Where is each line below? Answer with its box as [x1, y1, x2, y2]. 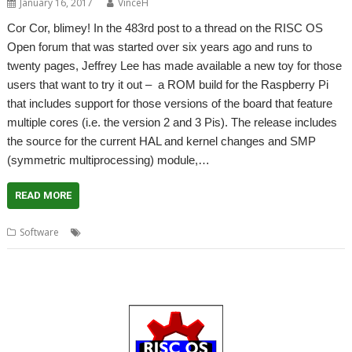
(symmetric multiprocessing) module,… [7, 153, 211, 167]
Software [20, 225, 60, 239]
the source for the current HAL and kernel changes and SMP [7, 134, 317, 148]
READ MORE [15, 189, 72, 201]
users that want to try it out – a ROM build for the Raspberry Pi [7, 78, 329, 91]
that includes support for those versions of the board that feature [7, 97, 333, 110]
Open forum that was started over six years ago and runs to [7, 40, 313, 53]
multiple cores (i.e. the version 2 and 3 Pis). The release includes [7, 115, 338, 129]
